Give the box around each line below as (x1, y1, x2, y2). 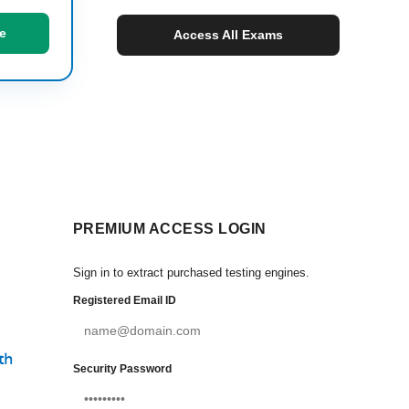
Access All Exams (173, 27, 283, 42)
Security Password (73, 362, 172, 375)
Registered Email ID (73, 294, 176, 307)
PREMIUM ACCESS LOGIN (73, 221, 267, 236)
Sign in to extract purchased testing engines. (73, 266, 309, 279)
